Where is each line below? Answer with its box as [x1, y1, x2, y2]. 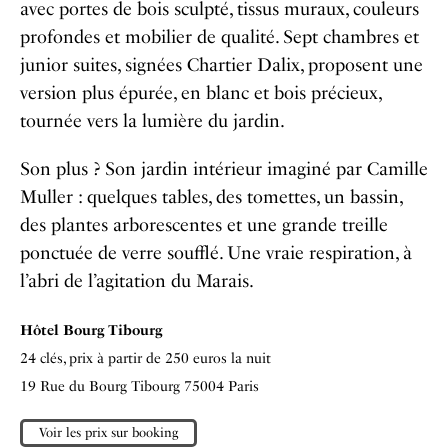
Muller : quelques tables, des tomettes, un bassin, [20, 186, 402, 208]
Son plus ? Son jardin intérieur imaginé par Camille [20, 158, 428, 180]
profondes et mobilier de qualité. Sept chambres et [20, 26, 419, 48]
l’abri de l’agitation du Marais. [20, 270, 254, 292]
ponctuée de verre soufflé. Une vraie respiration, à [20, 242, 412, 264]
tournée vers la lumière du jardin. [20, 110, 285, 132]
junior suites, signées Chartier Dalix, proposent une [20, 54, 423, 76]
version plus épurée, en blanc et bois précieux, [20, 82, 381, 104]
